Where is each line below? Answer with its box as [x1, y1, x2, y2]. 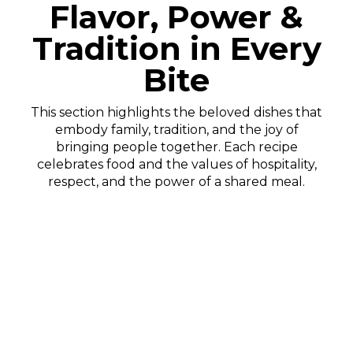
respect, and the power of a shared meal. [48, 173, 305, 189]
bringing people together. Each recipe [55, 139, 298, 154]
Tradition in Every [32, 28, 321, 68]
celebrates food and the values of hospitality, [36, 156, 317, 172]
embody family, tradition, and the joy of [54, 121, 299, 137]
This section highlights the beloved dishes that [31, 104, 322, 120]
